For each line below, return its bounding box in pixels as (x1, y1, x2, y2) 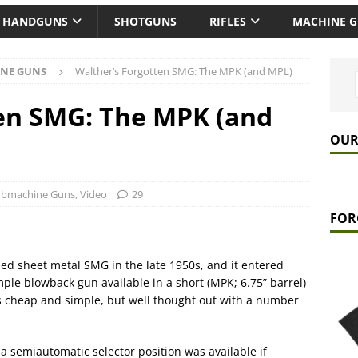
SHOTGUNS (114, 14, 177, 30)
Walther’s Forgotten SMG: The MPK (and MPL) (75, 64, 292, 79)
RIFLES (209, 14, 246, 30)
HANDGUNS (2, 14, 68, 30)
